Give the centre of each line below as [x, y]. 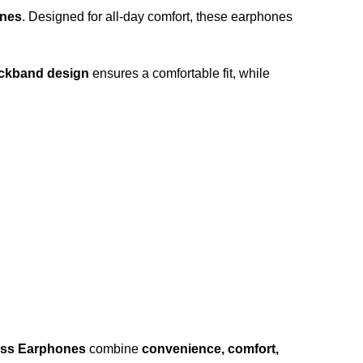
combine [114, 349]
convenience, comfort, [210, 349]
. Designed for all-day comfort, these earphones [157, 17]
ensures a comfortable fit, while [179, 73]
